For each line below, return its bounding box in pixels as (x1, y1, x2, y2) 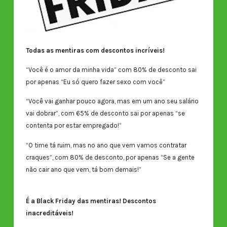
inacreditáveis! (25, 209, 73, 217)
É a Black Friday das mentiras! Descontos (25, 197, 156, 205)
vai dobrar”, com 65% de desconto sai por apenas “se (25, 109, 185, 118)
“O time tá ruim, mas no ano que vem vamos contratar (25, 141, 186, 149)
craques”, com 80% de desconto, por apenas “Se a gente (25, 153, 195, 161)
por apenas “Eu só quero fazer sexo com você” (25, 78, 165, 86)
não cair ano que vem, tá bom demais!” (25, 165, 143, 173)
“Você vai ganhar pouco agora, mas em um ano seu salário (25, 97, 199, 105)
